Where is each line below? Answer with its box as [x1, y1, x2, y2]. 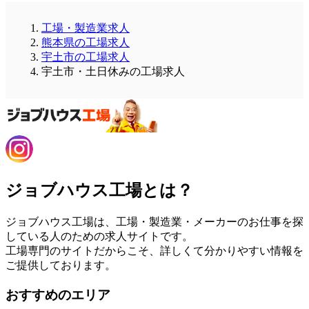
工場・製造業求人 [41, 21, 130, 34]
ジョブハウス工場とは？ [6, 181, 193, 200]
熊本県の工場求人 [41, 36, 130, 48]
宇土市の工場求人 [41, 50, 130, 63]
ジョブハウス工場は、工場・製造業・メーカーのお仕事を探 [6, 215, 303, 228]
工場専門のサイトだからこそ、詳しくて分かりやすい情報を [6, 244, 303, 257]
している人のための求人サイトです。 [6, 230, 193, 242]
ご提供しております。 [6, 259, 116, 271]
